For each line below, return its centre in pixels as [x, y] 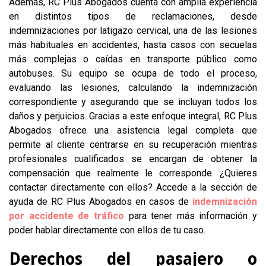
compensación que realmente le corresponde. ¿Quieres [133, 173]
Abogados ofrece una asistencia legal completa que [133, 130]
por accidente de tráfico [66, 216]
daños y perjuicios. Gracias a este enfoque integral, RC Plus [133, 116]
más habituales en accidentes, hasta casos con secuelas [133, 45]
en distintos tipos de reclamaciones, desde [133, 16]
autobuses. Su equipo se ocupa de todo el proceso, [133, 73]
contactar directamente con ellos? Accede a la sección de [133, 187]
